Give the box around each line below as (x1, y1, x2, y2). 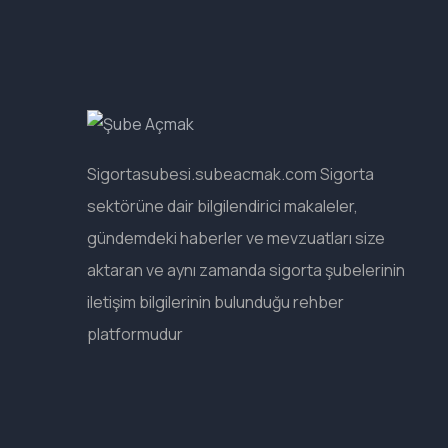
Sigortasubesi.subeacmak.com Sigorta (87, 163, 374, 185)
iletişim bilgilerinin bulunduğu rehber (87, 291, 344, 313)
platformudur (87, 323, 183, 345)
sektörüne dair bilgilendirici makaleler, (87, 195, 358, 217)
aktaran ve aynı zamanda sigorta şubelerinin (87, 259, 405, 281)
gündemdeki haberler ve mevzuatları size (87, 227, 385, 249)
